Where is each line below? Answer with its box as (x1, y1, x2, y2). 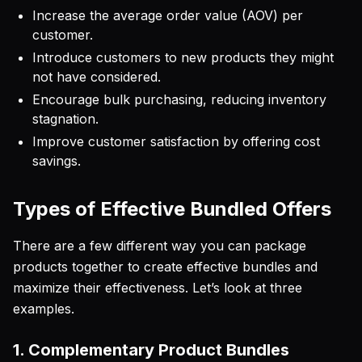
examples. (13, 301, 74, 317)
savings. (32, 153, 81, 169)
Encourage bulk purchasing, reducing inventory (32, 91, 326, 107)
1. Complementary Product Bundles (13, 340, 289, 360)
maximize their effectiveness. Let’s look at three (13, 280, 302, 296)
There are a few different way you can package (13, 238, 306, 254)
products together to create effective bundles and (13, 259, 318, 275)
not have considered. (32, 69, 161, 85)
